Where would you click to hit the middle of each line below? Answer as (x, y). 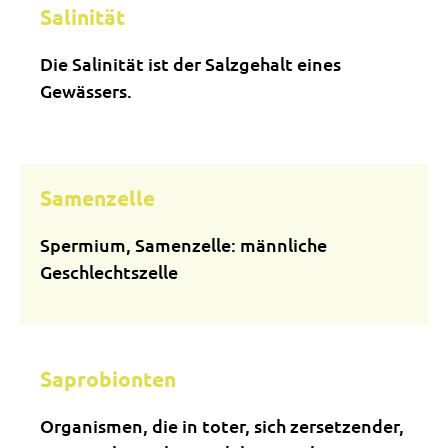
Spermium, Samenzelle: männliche (183, 244)
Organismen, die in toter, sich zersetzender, (222, 425)
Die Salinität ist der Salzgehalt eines (190, 63)
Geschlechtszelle (109, 271)
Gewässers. (86, 90)
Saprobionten (108, 378)
